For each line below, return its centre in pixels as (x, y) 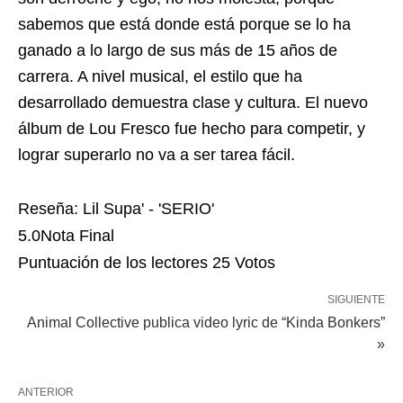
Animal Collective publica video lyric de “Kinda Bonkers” (206, 323)
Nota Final (77, 236)
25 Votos (244, 263)
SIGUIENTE (356, 300)
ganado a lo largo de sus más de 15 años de (178, 51)
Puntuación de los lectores (115, 263)
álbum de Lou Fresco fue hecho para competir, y (192, 129)
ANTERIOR (46, 393)
